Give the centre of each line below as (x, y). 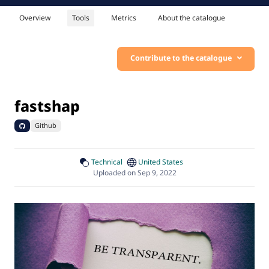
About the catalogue (192, 18)
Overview (35, 18)
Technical (107, 162)
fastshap (47, 106)
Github (45, 125)
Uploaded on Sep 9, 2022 (134, 172)
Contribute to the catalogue (181, 58)
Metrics (124, 18)
